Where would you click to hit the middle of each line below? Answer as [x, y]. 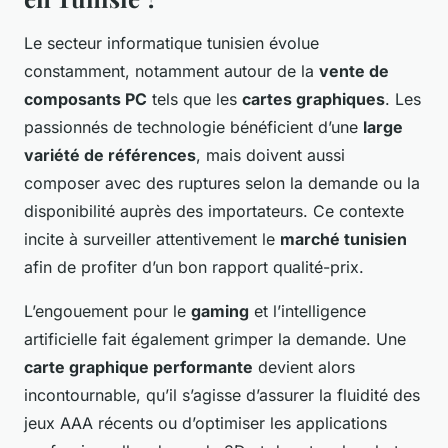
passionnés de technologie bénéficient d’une [193, 126]
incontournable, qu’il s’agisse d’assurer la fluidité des [222, 394]
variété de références [110, 154]
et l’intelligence [307, 310]
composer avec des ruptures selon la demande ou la [222, 182]
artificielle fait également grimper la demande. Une [215, 338]
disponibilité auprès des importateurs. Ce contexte [214, 210]
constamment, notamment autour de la [171, 70]
